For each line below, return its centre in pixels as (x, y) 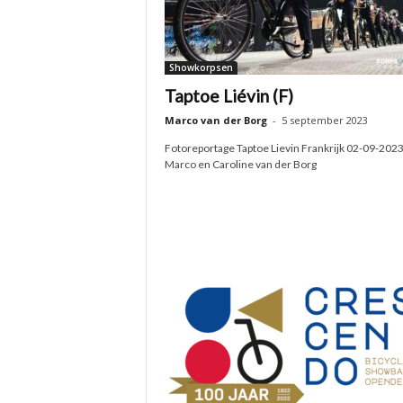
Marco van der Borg (215, 120)
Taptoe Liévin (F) (228, 96)
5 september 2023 (324, 120)
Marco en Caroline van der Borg (240, 164)
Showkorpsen (201, 67)
